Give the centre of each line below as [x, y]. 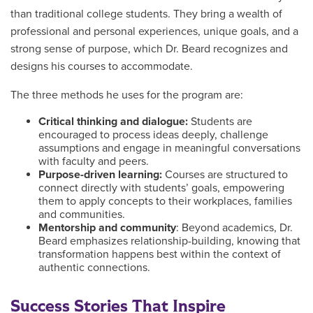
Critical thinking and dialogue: [113, 122]
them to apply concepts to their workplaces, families [165, 201]
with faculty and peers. [94, 161]
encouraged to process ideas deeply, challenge [153, 135]
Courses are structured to [225, 175]
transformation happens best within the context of [160, 254]
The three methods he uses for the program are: [128, 95]
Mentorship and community [107, 228]
